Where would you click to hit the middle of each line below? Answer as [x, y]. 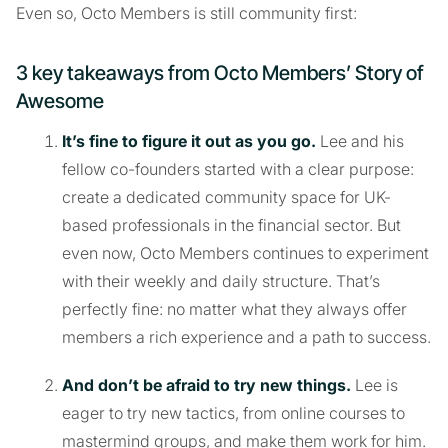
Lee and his [360, 140]
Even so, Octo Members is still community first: [186, 12]
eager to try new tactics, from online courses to [233, 412]
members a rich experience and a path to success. [246, 336]
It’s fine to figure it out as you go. [189, 140]
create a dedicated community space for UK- [226, 196]
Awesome [60, 100]
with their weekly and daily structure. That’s [221, 280]
